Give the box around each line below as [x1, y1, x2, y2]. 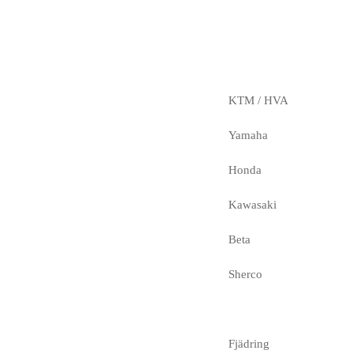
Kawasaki [228, 198, 277, 211]
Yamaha [228, 128, 268, 141]
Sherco [228, 267, 262, 281]
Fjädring [228, 337, 269, 350]
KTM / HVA [228, 93, 288, 107]
